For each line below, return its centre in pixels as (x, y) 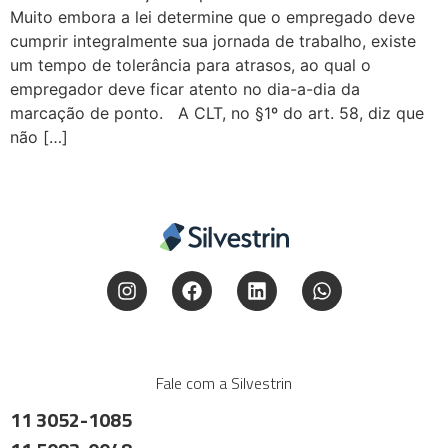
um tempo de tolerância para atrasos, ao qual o (190, 64)
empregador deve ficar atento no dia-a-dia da (185, 88)
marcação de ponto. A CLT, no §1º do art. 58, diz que (217, 112)
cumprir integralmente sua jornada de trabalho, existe (213, 40)
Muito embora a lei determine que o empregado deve (212, 16)
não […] (39, 136)
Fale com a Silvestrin (224, 382)
